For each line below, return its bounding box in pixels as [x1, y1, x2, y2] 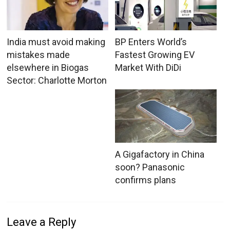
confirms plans [114, 174, 176, 185]
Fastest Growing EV [114, 49, 195, 60]
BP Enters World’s [114, 36, 187, 47]
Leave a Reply [7, 215, 76, 228]
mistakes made [7, 49, 70, 60]
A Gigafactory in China [114, 148, 204, 160]
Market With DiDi [114, 62, 181, 73]
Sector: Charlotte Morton [7, 74, 107, 86]
